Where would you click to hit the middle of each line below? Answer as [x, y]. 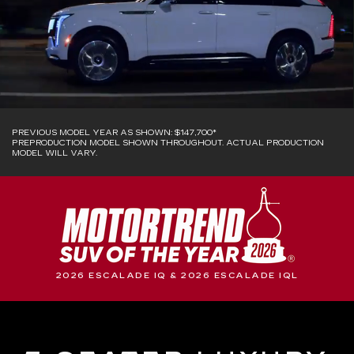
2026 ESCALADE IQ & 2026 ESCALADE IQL [177, 276]
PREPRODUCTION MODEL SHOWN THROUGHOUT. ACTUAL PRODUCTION [168, 143]
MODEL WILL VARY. [55, 154]
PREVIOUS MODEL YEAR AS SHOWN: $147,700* [114, 133]
